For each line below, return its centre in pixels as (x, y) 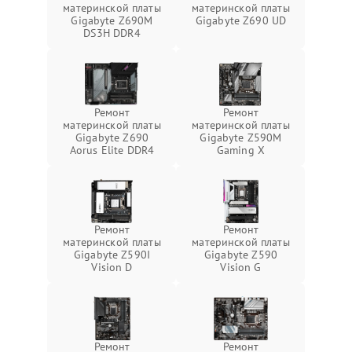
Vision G (241, 267)
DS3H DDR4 (112, 33)
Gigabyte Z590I (112, 254)
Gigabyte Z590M (241, 137)
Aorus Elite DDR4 (112, 150)
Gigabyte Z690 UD (241, 20)
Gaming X (241, 150)
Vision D (112, 267)
